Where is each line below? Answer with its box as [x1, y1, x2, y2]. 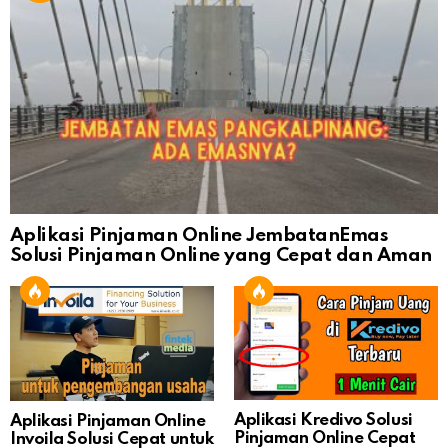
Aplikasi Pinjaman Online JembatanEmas [10, 225, 389, 245]
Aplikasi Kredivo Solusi [234, 412, 413, 430]
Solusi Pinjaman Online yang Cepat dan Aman [10, 245, 432, 265]
